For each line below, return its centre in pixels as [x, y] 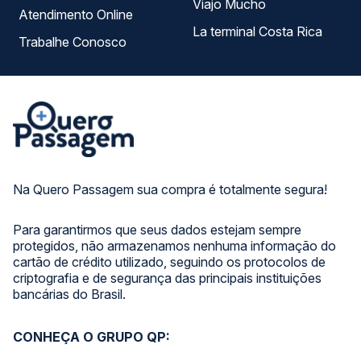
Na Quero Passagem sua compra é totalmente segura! [170, 190]
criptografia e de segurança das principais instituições [167, 278]
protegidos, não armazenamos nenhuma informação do [174, 246]
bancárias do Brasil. [69, 295]
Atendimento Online [115, 15]
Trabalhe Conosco [73, 42]
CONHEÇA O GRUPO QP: [91, 337]
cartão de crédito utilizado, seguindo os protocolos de [169, 262]
